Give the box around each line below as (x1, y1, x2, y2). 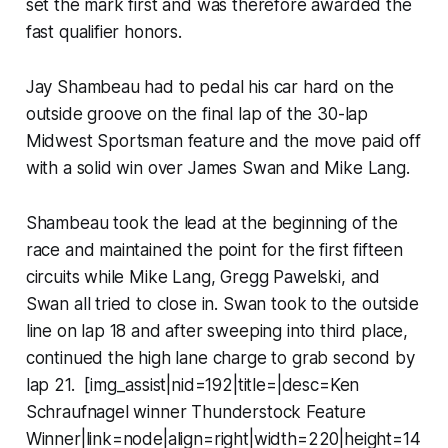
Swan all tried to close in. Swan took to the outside (25, 293, 419, 314)
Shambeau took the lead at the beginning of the (25, 212, 398, 233)
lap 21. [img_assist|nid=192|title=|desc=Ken (25, 374, 360, 395)
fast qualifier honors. (25, 21, 182, 42)
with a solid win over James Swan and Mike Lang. (25, 157, 410, 178)
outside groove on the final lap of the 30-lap (25, 103, 369, 124)
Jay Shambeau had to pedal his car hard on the (25, 76, 395, 97)
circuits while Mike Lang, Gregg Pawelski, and (25, 266, 381, 287)
